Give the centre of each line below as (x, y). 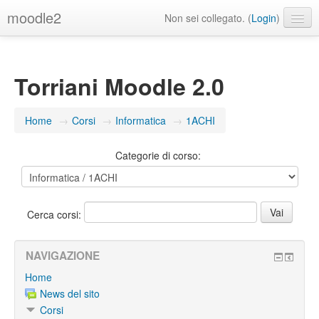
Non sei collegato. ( (208, 18)
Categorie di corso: (158, 155)
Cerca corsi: (55, 214)
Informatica (141, 120)
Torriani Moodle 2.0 (119, 86)
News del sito (70, 293)
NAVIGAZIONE (63, 256)
